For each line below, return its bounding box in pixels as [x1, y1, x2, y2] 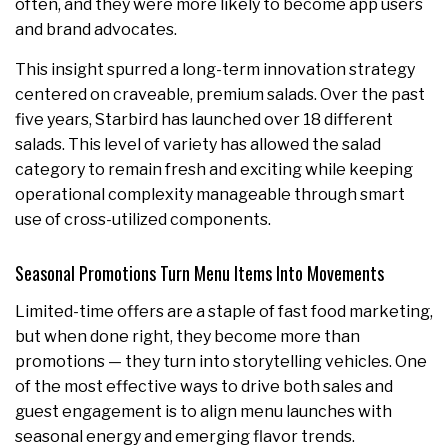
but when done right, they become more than [15, 327, 360, 347]
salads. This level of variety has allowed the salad [15, 135, 381, 155]
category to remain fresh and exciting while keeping [15, 160, 413, 180]
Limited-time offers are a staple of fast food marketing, [15, 302, 433, 322]
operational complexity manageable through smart [15, 185, 405, 205]
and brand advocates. [15, 20, 180, 40]
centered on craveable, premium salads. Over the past [15, 85, 425, 105]
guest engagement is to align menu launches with [15, 402, 392, 422]
